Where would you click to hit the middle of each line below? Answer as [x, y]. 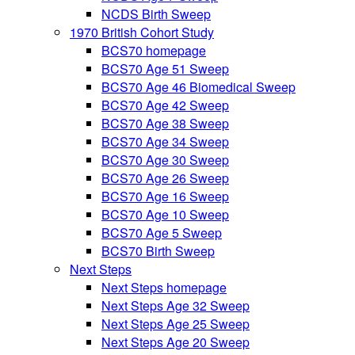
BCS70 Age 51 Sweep [165, 69]
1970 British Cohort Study [142, 32]
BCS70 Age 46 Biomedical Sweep [198, 87]
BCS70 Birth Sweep [158, 251]
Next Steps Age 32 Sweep [176, 305]
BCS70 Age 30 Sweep [165, 160]
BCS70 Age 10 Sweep [165, 214]
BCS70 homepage [154, 50]
